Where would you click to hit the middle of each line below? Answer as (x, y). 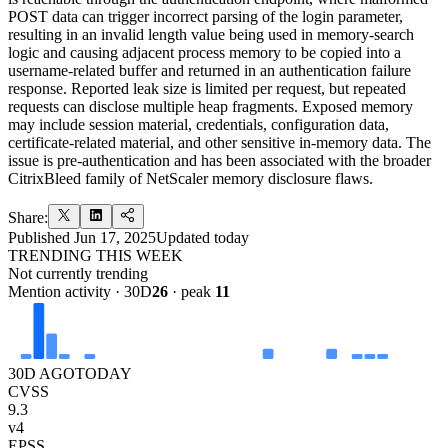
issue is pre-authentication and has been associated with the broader (219, 160)
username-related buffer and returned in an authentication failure (209, 70)
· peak (191, 291)
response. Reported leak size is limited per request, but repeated (207, 88)
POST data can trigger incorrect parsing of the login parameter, (205, 16)
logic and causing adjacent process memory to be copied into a (204, 52)
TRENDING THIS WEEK (95, 255)
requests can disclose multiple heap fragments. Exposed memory (210, 106)
